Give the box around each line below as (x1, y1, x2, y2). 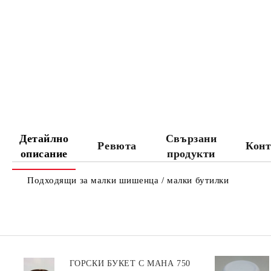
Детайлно (19, 132, 69, 145)
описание (20, 147, 68, 160)
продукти (167, 147, 215, 160)
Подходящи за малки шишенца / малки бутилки (27, 175, 229, 185)
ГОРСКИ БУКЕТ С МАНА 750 (69, 259, 191, 268)
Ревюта (97, 140, 137, 152)
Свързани (165, 132, 217, 145)
